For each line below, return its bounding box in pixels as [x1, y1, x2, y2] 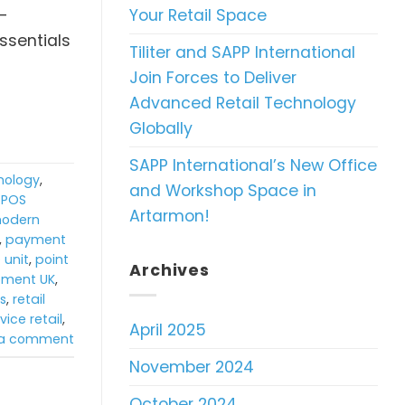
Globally [129, 117, 193, 139]
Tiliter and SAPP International [129, 41, 355, 63]
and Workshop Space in [129, 179, 316, 202]
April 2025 [129, 319, 206, 342]
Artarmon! [129, 204, 210, 227]
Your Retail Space [129, 4, 267, 26]
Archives [129, 259, 211, 282]
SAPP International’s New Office [129, 154, 377, 176]
